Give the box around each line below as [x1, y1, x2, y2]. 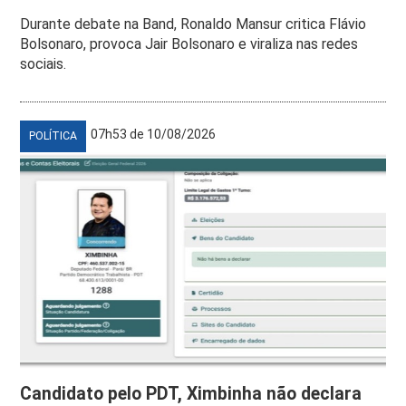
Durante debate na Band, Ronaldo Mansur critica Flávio [20, 14, 367, 33]
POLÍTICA [29, 129, 78, 142]
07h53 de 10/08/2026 [91, 126, 217, 141]
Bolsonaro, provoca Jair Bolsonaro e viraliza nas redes [20, 34, 359, 53]
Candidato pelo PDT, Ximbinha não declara [20, 382, 362, 404]
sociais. [20, 54, 67, 72]
